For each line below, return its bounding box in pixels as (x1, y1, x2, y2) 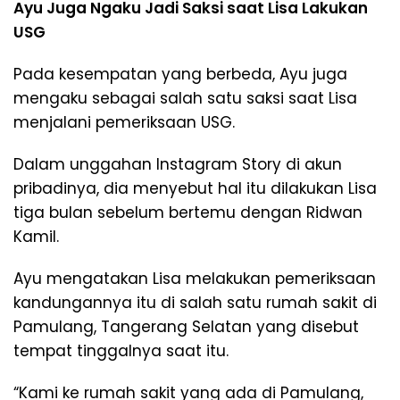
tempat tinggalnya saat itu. (13, 339, 229, 362)
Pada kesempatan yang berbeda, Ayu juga (13, 62, 347, 85)
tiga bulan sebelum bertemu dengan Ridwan (13, 201, 362, 223)
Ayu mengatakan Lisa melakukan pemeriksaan (13, 267, 376, 289)
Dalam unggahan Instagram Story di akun (13, 153, 342, 175)
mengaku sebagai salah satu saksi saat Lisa (13, 87, 357, 109)
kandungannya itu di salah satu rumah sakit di (13, 291, 377, 313)
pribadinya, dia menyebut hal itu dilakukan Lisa (13, 177, 377, 199)
